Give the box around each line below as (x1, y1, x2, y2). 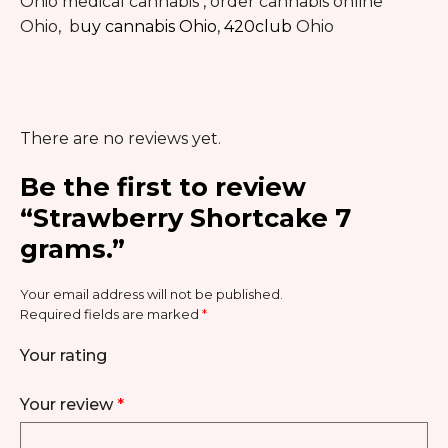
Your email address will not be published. (20, 285, 283, 302)
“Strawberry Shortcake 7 (20, 201, 351, 233)
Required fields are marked (20, 305, 202, 322)
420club (224, 16, 292, 36)
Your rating (20, 345, 107, 365)
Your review (20, 394, 117, 414)
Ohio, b (20, 16, 80, 36)
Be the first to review (20, 170, 306, 202)
